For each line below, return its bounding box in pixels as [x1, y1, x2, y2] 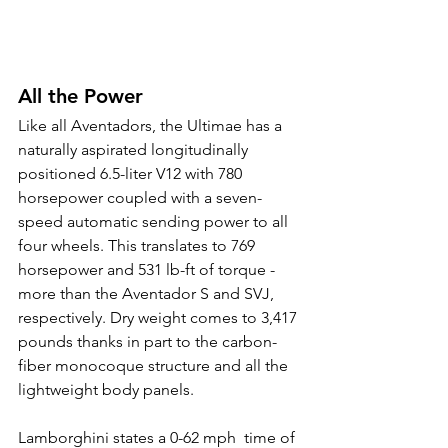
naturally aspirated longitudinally [18, 140, 252, 160]
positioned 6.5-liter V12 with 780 [18, 164, 246, 184]
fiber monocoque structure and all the [18, 356, 292, 376]
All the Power [18, 84, 143, 109]
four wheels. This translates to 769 [18, 236, 259, 256]
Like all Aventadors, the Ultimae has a [18, 116, 286, 136]
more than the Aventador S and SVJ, [18, 284, 278, 304]
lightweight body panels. [18, 380, 194, 400]
